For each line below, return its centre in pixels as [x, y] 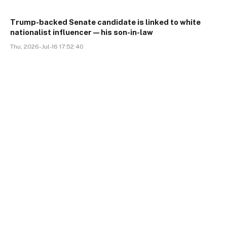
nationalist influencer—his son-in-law [82, 32]
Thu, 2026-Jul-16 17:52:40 [47, 47]
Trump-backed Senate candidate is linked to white [105, 22]
